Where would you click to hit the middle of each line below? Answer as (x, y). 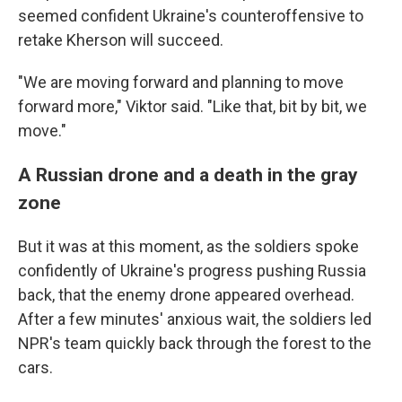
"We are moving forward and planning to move (181, 83)
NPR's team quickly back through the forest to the (195, 344)
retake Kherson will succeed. (121, 40)
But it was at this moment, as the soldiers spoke (188, 247)
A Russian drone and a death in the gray (188, 175)
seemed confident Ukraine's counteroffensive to (191, 16)
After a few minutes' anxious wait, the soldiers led (195, 319)
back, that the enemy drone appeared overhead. (186, 295)
